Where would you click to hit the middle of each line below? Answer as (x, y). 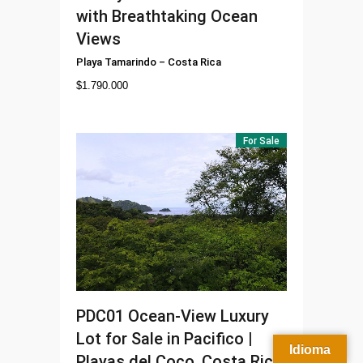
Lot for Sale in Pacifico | (164, 338)
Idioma (310, 350)
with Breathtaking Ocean (167, 17)
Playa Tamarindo (116, 62)
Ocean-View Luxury (199, 316)
